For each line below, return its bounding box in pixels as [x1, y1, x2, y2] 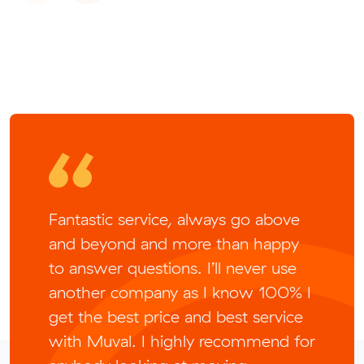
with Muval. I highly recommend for [49, 331, 315, 352]
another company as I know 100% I [49, 282, 311, 303]
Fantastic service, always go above [49, 209, 300, 230]
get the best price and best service [49, 306, 303, 327]
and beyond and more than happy [49, 233, 299, 254]
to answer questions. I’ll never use [49, 258, 297, 279]
